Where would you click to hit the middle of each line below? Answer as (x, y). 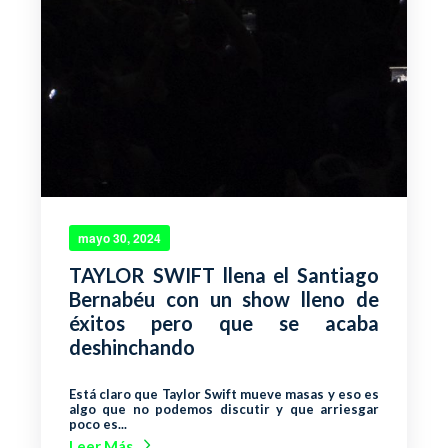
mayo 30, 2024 (119, 237)
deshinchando (132, 346)
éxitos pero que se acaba (224, 322)
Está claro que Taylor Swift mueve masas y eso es (224, 393)
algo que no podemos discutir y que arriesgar (224, 408)
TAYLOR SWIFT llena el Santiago (224, 274)
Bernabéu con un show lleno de (224, 298)
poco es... (98, 423)
